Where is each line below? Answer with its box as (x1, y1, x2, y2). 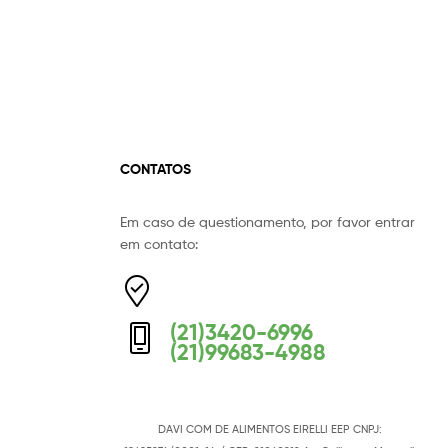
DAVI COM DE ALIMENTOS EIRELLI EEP (158, 422, 350, 436)
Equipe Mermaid (160, 221, 280, 241)
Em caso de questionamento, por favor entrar (119, 213, 415, 231)
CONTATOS (119, 159, 191, 178)
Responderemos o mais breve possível (160, 246, 390, 262)
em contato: (119, 235, 198, 253)
